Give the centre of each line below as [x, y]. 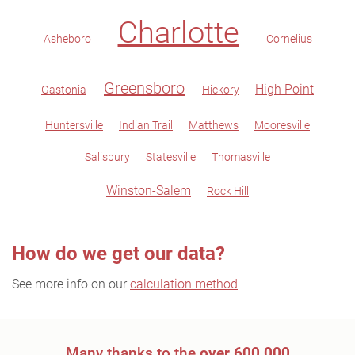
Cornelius [289, 39]
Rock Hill [228, 191]
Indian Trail [146, 125]
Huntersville [74, 125]
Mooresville [282, 125]
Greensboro [144, 88]
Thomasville [241, 157]
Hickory [221, 90]
